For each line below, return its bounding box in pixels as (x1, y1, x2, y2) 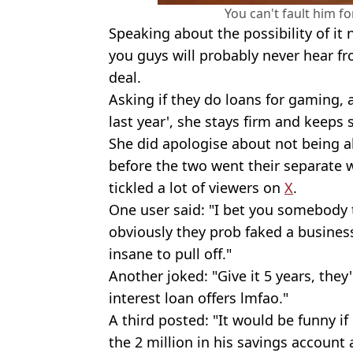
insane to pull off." (109, 243, 232, 263)
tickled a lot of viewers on (109, 177, 284, 197)
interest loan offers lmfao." (109, 288, 288, 307)
